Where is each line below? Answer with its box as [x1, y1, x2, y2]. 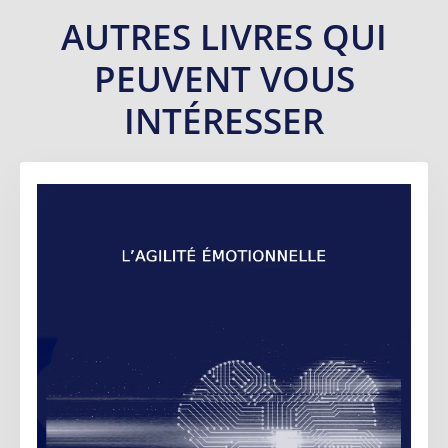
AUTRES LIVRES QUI [61, 13, 387, 61]
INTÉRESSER [124, 97, 324, 145]
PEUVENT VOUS [93, 55, 355, 103]
